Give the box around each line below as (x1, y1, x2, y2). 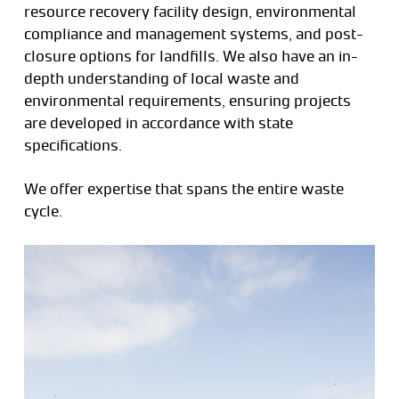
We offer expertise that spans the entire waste (23, 179, 344, 198)
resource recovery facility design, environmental (23, 2, 356, 20)
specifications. (23, 135, 122, 154)
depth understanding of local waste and (23, 69, 299, 87)
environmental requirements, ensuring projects (23, 91, 351, 110)
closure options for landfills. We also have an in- (23, 46, 358, 65)
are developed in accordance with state (23, 113, 293, 132)
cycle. (23, 201, 62, 220)
